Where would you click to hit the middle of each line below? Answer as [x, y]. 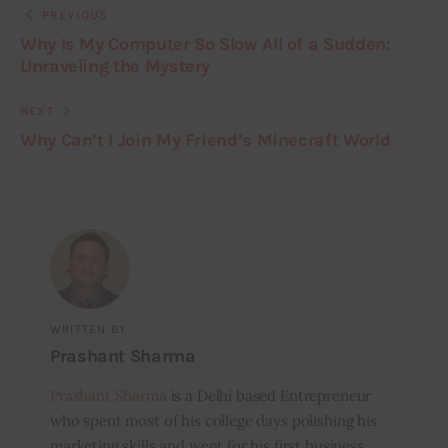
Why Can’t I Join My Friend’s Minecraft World [205, 140]
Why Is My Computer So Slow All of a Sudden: [205, 44]
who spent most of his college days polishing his [213, 420]
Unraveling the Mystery [115, 66]
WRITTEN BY [88, 329]
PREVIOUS [75, 15]
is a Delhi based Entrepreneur [269, 395]
